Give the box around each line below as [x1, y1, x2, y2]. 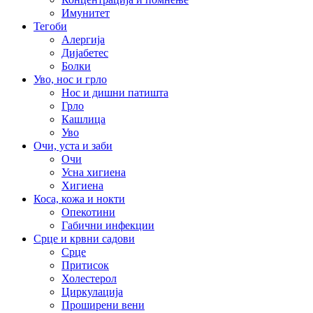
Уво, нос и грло [34, 73, 107, 86]
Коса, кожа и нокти [34, 193, 125, 205]
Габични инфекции [61, 219, 154, 232]
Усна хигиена [61, 166, 126, 179]
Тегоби [34, 20, 67, 33]
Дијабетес [61, 47, 108, 59]
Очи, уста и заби [34, 140, 112, 152]
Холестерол [61, 272, 117, 285]
